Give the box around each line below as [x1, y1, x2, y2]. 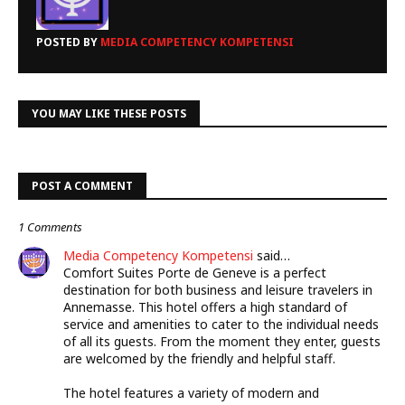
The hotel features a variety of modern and [63, 384, 319, 401]
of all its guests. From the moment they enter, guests [63, 333, 381, 350]
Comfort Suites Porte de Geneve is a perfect [63, 264, 326, 281]
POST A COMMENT [32, 178, 133, 193]
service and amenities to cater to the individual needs [63, 316, 379, 333]
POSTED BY [36, 34, 98, 50]
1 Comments [18, 219, 82, 235]
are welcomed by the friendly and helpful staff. [63, 350, 335, 367]
